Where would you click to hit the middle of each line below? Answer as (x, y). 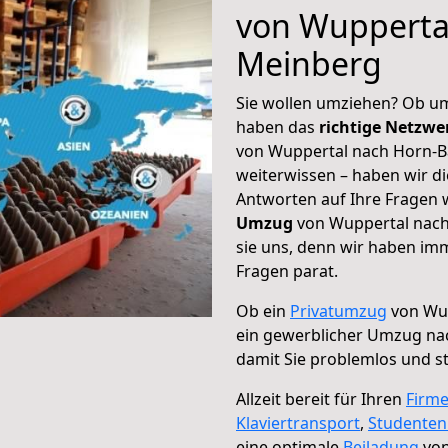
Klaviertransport (298, 423)
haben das (277, 127)
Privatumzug (338, 311)
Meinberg (309, 63)
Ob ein (263, 311)
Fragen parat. (287, 271)
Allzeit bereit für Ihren (321, 399)
